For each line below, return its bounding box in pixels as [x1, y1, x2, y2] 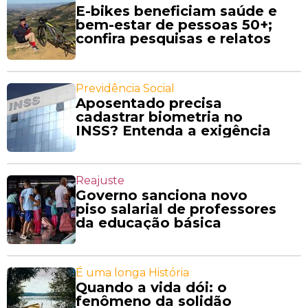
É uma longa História [76, 266, 189, 280]
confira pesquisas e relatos [76, 30, 271, 47]
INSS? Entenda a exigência [76, 122, 271, 140]
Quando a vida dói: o [76, 279, 227, 296]
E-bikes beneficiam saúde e [76, 3, 277, 20]
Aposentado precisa [76, 95, 222, 112]
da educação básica [76, 214, 221, 232]
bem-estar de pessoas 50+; [76, 16, 272, 34]
